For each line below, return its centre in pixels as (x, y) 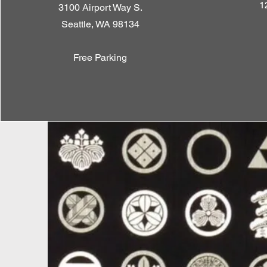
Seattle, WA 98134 (100, 24)
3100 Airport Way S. (100, 7)
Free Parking (100, 58)
